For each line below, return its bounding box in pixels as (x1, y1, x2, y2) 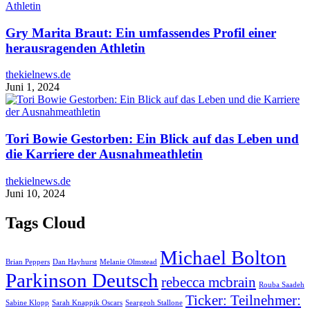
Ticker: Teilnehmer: (185, 291, 301, 309)
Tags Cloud (6, 213, 85, 232)
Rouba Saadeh (259, 280, 304, 289)
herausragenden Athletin (6, 40, 145, 55)
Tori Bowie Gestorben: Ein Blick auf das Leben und (6, 131, 299, 147)
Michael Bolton (160, 246, 286, 268)
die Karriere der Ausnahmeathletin (6, 147, 203, 162)
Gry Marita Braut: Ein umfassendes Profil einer (6, 25, 276, 40)
